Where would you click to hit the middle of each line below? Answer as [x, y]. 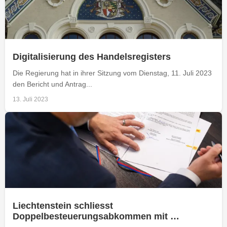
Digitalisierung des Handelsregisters [92, 56]
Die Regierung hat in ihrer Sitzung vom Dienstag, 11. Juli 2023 [112, 73]
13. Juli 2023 [30, 99]
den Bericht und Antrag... [52, 84]
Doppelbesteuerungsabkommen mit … [96, 216]
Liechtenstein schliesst [63, 205]
